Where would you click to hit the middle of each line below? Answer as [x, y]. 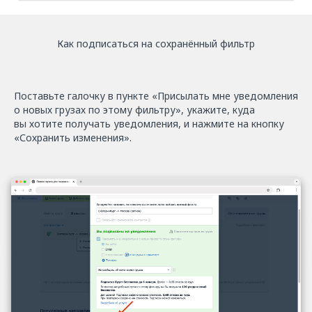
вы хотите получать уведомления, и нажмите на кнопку [149, 124]
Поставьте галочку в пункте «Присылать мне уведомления [156, 96]
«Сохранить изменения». [73, 138]
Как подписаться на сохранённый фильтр [156, 44]
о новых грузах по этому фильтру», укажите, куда [134, 110]
